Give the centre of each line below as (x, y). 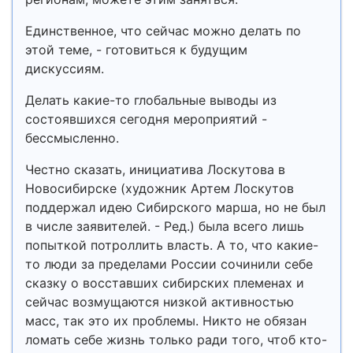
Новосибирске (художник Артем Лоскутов (160, 188)
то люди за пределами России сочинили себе (169, 264)
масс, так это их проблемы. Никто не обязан (166, 321)
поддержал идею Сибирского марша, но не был (175, 207)
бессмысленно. (72, 138)
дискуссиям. (65, 69)
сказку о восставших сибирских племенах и (165, 283)
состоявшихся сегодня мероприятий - (146, 119)
